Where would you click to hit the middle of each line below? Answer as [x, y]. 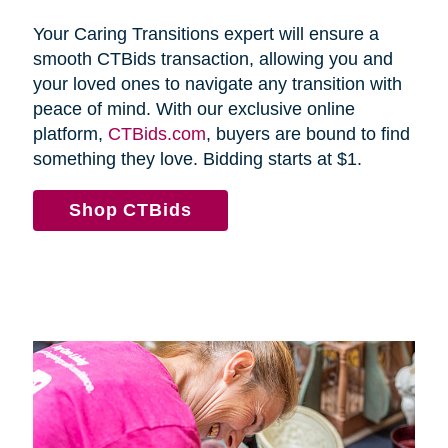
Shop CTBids [130, 210]
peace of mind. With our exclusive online [193, 109]
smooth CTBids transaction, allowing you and [212, 59]
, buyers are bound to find [307, 134]
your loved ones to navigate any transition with [217, 84]
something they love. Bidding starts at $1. [199, 159]
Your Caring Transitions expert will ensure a [205, 34]
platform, [70, 134]
